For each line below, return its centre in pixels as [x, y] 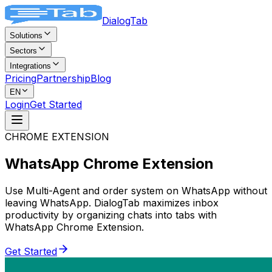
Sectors [23, 51]
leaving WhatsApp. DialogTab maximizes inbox [112, 202]
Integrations [30, 66]
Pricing [21, 78]
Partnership [63, 78]
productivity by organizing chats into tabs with [111, 215]
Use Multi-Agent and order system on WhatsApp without [136, 190]
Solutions [26, 36]
